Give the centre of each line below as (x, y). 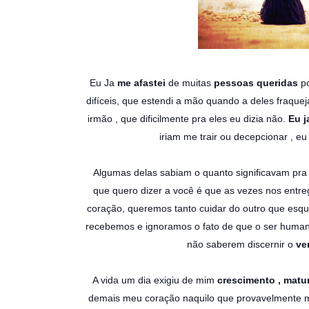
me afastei (141, 83)
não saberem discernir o (240, 244)
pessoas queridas (256, 83)
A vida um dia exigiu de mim (154, 280)
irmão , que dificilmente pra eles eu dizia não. (188, 119)
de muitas (190, 83)
